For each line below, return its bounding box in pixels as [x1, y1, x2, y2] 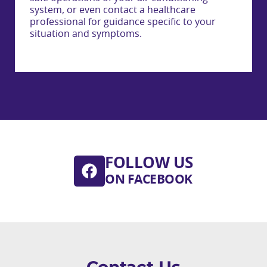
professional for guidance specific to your [30, 17, 216, 27]
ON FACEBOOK [105, 173, 193, 187]
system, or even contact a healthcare [30, 5, 195, 15]
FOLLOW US [105, 156, 193, 172]
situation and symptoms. [30, 29, 142, 39]
